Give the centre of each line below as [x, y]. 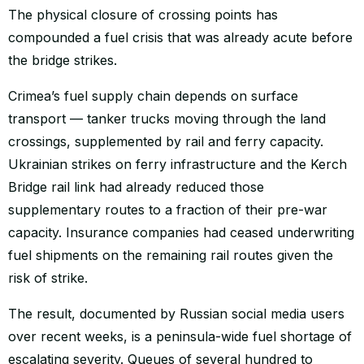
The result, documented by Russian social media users [176, 313]
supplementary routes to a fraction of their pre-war [168, 209]
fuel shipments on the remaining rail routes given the [171, 255]
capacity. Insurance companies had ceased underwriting [181, 232]
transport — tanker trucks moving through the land [167, 118]
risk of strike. [48, 277]
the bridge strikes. [63, 60]
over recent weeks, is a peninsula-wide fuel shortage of [180, 336]
